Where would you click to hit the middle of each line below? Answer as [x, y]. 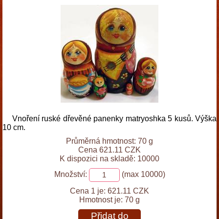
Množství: [70, 175]
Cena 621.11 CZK [109, 150]
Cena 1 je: [88, 191]
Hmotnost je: [102, 200]
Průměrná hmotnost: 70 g [109, 141]
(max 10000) [142, 175]
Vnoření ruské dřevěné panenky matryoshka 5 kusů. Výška [114, 119]
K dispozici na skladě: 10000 [109, 159]
